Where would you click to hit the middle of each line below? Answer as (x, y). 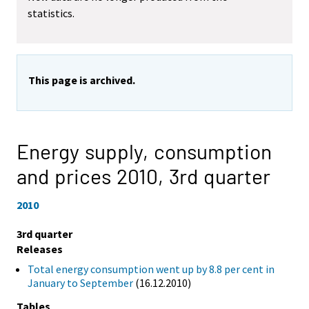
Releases (40, 249)
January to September (80, 283)
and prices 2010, (93, 176)
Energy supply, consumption (144, 151)
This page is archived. (82, 80)
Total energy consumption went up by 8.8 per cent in (151, 269)
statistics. (51, 13)
